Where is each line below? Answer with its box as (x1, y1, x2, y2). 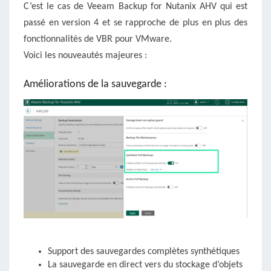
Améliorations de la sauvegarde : (24, 78, 167, 90)
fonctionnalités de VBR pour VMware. (24, 34, 172, 44)
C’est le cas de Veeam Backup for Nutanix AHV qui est (24, 1, 247, 11)
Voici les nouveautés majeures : (24, 50, 147, 60)
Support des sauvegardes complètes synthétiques (48, 247, 240, 257)
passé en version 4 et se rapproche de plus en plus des (24, 18, 247, 28)
